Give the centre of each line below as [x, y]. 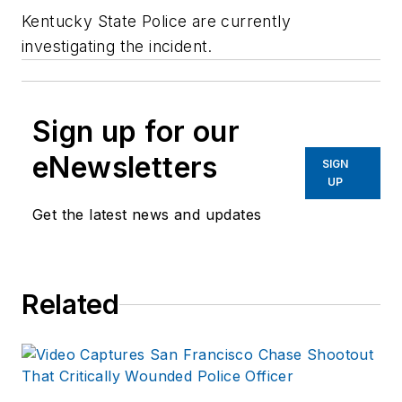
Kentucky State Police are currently [156, 22]
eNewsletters [125, 168]
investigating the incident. [117, 47]
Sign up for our [136, 132]
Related [70, 305]
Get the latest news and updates [147, 215]
